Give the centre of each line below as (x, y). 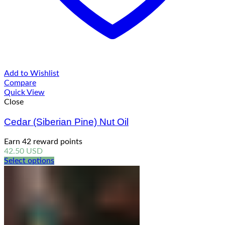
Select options (29, 160)
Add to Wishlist (32, 74)
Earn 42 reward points (43, 141)
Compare (20, 83)
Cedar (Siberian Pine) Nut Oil (66, 122)
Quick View (24, 93)
